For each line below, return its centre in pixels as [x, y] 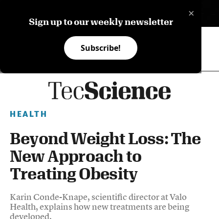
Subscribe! [101, 48]
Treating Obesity [74, 173]
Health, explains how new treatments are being [100, 206]
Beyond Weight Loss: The [105, 138]
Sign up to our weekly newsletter [101, 22]
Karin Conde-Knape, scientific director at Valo [98, 197]
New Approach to [76, 155]
